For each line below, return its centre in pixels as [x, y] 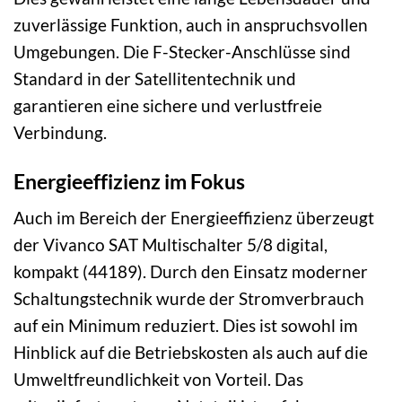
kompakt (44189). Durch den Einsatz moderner [191, 272]
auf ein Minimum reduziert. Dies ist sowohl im [186, 326]
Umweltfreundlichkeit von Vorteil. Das [158, 380]
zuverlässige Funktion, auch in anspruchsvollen [191, 24]
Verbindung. [60, 132]
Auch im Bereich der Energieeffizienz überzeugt [194, 218]
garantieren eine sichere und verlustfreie [168, 105]
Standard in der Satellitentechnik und [155, 78]
